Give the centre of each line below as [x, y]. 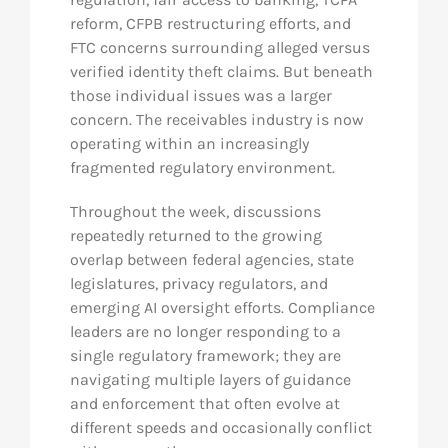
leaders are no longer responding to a [205, 331]
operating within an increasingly [189, 143]
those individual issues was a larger [200, 95]
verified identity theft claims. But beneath [221, 71]
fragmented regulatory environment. [202, 167]
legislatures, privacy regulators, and [198, 283]
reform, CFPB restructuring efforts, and [210, 23]
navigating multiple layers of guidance [210, 379]
